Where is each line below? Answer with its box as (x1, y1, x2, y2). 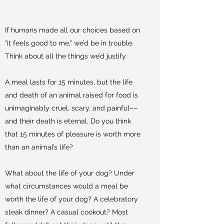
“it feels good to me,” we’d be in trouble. (5, 39, 133, 47)
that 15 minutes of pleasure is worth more (5, 130, 140, 138)
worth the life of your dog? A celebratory (5, 195, 138, 203)
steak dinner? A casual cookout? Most (5, 208, 128, 216)
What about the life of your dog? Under (5, 169, 134, 177)
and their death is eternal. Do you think (5, 117, 131, 125)
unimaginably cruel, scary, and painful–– (5, 104, 137, 112)
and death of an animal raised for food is (5, 91, 138, 99)
